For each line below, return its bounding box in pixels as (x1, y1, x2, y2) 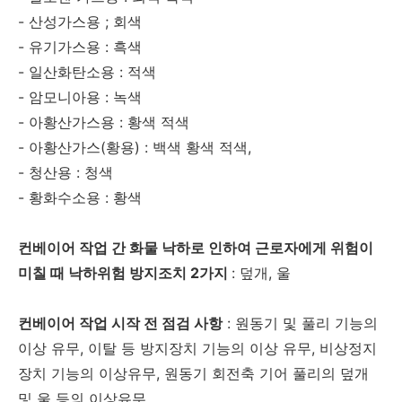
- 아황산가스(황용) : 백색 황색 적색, (18, 138, 251, 157)
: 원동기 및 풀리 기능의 (227, 314, 378, 333)
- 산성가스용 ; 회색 (18, 13, 142, 31)
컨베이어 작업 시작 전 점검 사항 (18, 314, 223, 333)
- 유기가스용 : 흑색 (18, 38, 142, 57)
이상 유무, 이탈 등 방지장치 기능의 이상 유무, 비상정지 (18, 339, 377, 358)
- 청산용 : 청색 (18, 163, 113, 182)
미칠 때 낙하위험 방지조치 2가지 (18, 264, 228, 283)
